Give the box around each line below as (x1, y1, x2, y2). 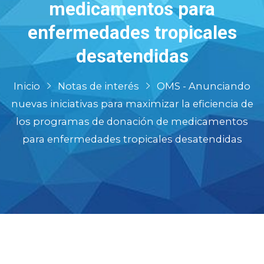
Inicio (14, 80, 40, 93)
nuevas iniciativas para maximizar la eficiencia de (11, 98, 253, 110)
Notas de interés (58, 80, 139, 93)
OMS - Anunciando (157, 80, 250, 93)
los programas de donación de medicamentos (16, 115, 248, 128)
